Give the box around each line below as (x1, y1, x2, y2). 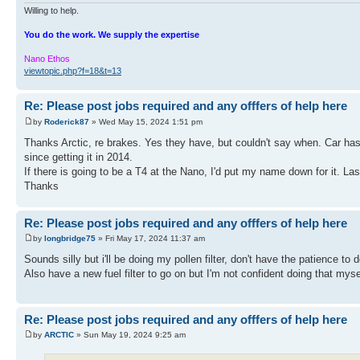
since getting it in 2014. (24, 150, 133, 163)
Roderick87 (44, 117, 89, 126)
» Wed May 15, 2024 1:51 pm (89, 117, 202, 126)
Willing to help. (24, 6, 79, 16)
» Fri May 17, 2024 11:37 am (96, 234, 205, 243)
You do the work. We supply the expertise (24, 30, 199, 40)
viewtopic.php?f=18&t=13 (24, 66, 121, 76)
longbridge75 (44, 234, 96, 243)
